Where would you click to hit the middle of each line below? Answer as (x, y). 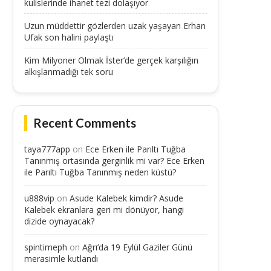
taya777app (47, 149)
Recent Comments (85, 122)
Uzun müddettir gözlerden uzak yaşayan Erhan (115, 25)
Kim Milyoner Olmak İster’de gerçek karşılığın (111, 60)
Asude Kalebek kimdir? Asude (126, 198)
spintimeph (46, 247)
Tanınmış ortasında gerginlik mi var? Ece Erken (114, 160)
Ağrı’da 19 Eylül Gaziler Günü (137, 247)
